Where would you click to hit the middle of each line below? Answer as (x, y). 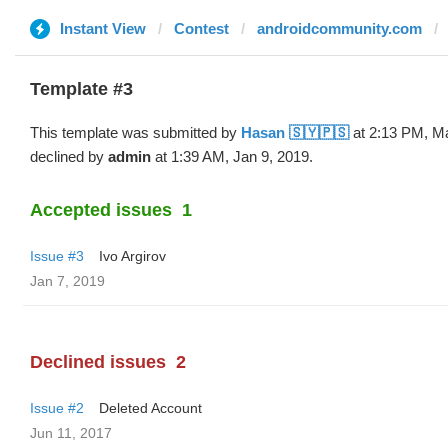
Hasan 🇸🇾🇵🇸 (295, 132)
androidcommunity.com (339, 28)
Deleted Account (150, 408)
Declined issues (98, 362)
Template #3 (81, 89)
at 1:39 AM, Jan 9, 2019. (232, 156)
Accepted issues (101, 210)
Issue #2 (57, 408)
